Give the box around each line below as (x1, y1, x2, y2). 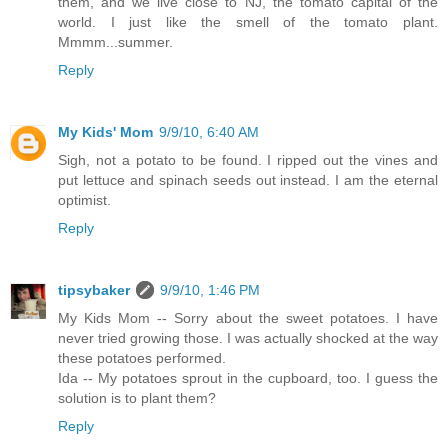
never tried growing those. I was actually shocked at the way (58, 329, 438, 346)
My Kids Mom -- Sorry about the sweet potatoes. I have (58, 309, 438, 326)
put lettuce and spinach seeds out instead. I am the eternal (58, 171, 438, 188)
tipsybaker (58, 281, 130, 298)
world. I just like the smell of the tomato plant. (58, 13, 438, 30)
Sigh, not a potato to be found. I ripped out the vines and (58, 151, 438, 168)
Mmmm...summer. (58, 33, 173, 50)
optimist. (58, 191, 111, 208)
